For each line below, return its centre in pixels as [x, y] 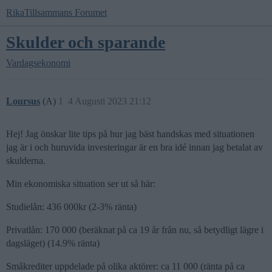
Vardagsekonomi [38, 63]
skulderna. [26, 161]
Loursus [23, 101]
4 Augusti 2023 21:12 [110, 101]
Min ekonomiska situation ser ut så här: [81, 184]
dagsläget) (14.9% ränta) [53, 243]
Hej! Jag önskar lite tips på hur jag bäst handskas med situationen [130, 134]
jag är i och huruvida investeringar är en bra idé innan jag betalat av [134, 147]
